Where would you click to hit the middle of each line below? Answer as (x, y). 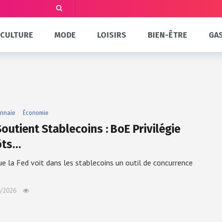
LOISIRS (112, 35)
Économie (36, 113)
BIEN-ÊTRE (167, 35)
